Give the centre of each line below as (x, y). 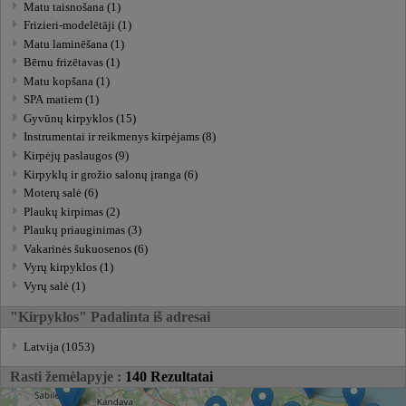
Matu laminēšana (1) (74, 44)
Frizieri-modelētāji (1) (78, 26)
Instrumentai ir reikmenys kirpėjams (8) (120, 137)
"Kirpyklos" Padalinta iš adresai (110, 316)
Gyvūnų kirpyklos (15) (80, 118)
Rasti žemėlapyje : (68, 377)
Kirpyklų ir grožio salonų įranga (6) (111, 174)
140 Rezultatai (169, 377)
